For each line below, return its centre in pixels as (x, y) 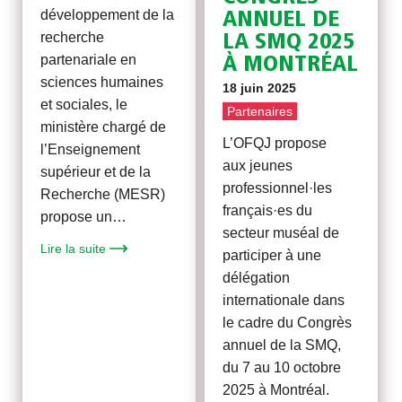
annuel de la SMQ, (282, 345)
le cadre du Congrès (288, 322)
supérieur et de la (96, 172)
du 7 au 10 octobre (282, 367)
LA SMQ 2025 (289, 42)
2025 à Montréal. (276, 389)
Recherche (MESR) (103, 195)
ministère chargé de (104, 127)
